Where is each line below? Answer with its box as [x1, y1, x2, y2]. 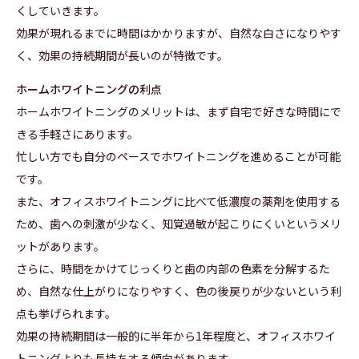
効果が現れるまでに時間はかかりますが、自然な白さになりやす [16, 25, 341, 42]
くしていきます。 [16, 2, 105, 19]
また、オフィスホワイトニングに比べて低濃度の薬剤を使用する [16, 193, 341, 210]
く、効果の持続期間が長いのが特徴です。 [16, 47, 228, 64]
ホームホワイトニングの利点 [16, 81, 162, 98]
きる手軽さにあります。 [16, 126, 139, 143]
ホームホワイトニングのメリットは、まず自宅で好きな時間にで [16, 103, 341, 120]
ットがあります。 [16, 238, 105, 255]
